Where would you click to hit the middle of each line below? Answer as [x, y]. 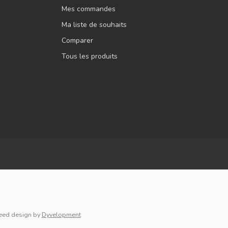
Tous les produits [90, 56]
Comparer [77, 41]
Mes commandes [89, 9]
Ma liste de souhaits [94, 25]
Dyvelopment [61, 215]
